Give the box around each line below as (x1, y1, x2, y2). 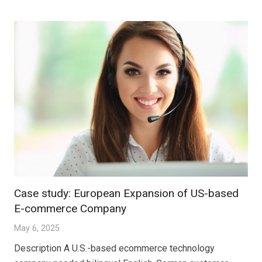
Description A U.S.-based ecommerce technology (14, 243, 215, 254)
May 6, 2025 (14, 223, 60, 234)
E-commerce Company (14, 202, 126, 216)
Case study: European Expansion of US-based (14, 187, 239, 201)
